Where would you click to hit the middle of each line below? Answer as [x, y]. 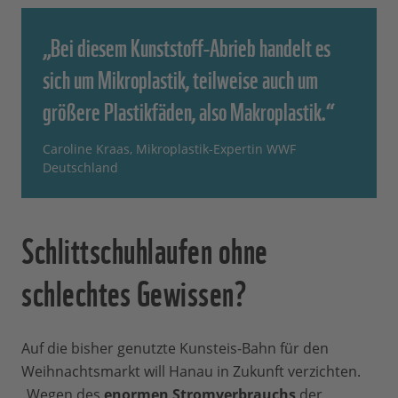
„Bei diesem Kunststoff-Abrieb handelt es [187, 46]
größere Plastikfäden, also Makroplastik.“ [189, 110]
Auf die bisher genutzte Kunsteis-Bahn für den [175, 349]
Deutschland [80, 168]
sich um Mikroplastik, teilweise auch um [180, 78]
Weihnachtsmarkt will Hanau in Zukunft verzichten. [191, 372]
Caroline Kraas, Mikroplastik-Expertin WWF [169, 149]
